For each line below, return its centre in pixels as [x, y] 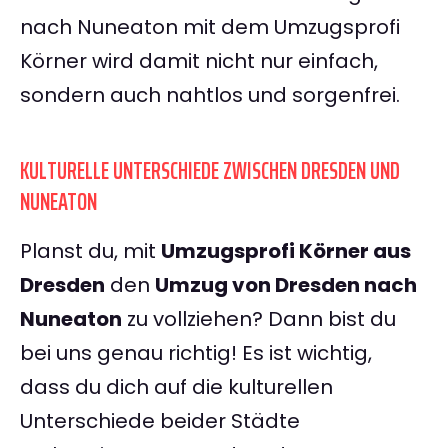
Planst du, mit [90, 251]
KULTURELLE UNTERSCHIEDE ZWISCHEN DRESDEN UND [210, 171]
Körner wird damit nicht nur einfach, [199, 61]
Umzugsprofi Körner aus [286, 251]
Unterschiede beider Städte [160, 421]
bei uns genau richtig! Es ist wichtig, [196, 353]
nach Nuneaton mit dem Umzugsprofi [210, 27]
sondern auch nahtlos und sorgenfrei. [210, 95]
